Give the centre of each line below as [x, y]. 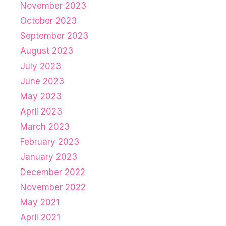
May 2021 [40, 203]
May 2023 [41, 97]
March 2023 [45, 127]
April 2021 [40, 218]
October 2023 [48, 21]
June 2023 [42, 81]
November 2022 [53, 187]
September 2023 [54, 36]
